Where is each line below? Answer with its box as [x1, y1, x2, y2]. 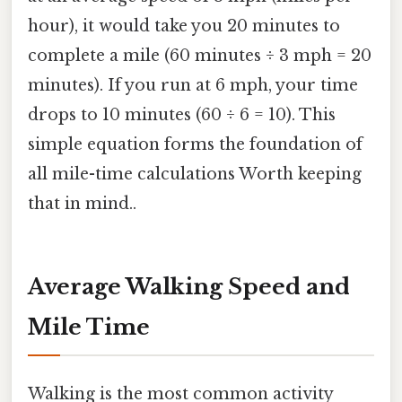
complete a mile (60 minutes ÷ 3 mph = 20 [28, 45, 371, 66]
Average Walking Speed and [28, 273, 350, 300]
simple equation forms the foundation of [28, 134, 363, 154]
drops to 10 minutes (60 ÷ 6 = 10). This [28, 104, 336, 125]
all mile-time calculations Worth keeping [28, 163, 362, 184]
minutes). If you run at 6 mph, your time [28, 74, 358, 95]
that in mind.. [28, 193, 136, 214]
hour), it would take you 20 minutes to [28, 15, 340, 36]
